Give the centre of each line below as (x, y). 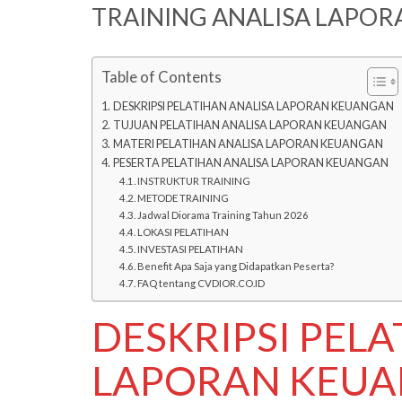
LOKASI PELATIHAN (184, 232)
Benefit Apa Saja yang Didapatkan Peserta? (236, 266)
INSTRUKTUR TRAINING (194, 180)
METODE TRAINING (184, 197)
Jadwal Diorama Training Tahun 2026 (223, 214)
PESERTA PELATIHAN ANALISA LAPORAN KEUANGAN (250, 162)
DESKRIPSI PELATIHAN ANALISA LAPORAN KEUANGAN (253, 106)
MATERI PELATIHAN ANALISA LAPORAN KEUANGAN (248, 144)
